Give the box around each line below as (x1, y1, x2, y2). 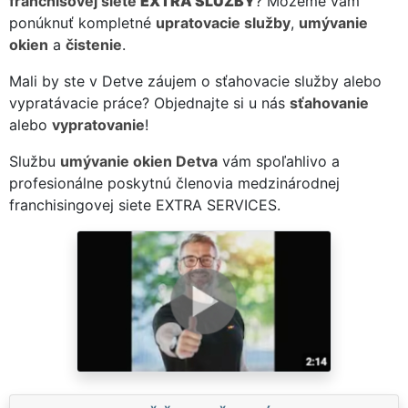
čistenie (66, 35, 122, 54)
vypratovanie (52, 115, 145, 134)
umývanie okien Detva (60, 151, 218, 170)
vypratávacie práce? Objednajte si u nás (9, 93, 290, 112)
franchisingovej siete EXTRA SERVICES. (9, 195, 280, 214)
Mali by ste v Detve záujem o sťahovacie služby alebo (9, 71, 382, 90)
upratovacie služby (156, 13, 291, 32)
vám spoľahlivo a (218, 151, 340, 170)
